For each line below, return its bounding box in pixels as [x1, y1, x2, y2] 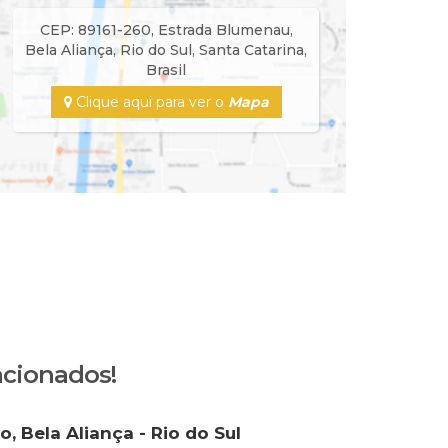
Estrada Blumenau [157, 21, 290, 39]
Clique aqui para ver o [71, 93, 228, 111]
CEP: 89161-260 [39, 21, 151, 39]
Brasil [146, 61, 186, 79]
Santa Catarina [199, 41, 304, 59]
